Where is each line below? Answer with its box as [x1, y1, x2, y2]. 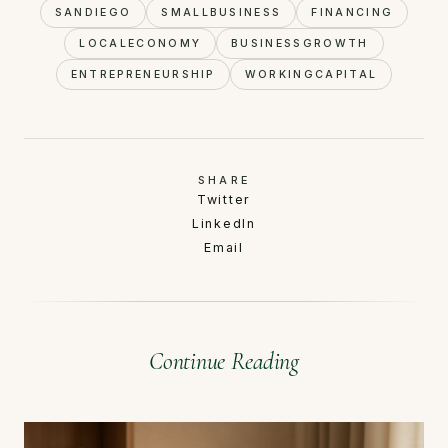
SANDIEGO [54, 6, 132, 20]
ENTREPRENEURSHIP [70, 68, 215, 82]
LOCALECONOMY [79, 37, 202, 51]
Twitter [196, 192, 252, 208]
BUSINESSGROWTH [231, 37, 369, 51]
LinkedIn [192, 216, 256, 232]
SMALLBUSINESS [161, 6, 282, 20]
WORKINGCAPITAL [244, 68, 378, 82]
